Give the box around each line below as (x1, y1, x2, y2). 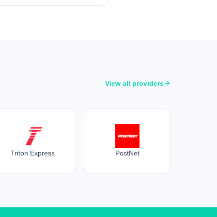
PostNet (115, 149, 139, 157)
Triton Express (11, 149, 55, 157)
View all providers (105, 79, 164, 87)
